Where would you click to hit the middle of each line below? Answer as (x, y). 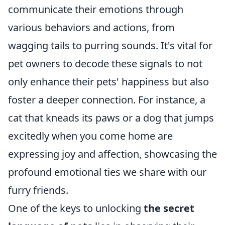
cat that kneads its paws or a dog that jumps (111, 118)
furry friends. (38, 190)
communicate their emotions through (96, 9)
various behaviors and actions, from (91, 27)
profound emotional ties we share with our (107, 172)
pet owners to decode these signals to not (105, 63)
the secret (169, 208)
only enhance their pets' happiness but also (108, 81)
